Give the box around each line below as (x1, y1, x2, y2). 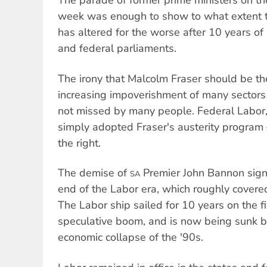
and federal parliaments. (58, 41, 176, 56)
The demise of (58, 166, 130, 181)
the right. (58, 135, 101, 150)
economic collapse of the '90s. (58, 230, 203, 245)
